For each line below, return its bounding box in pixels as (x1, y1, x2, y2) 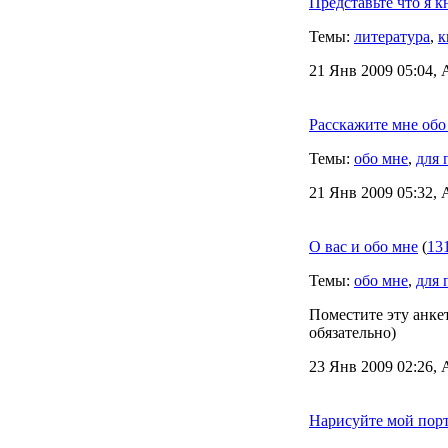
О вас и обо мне (309, 238, 418, 255)
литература (354, 28, 430, 45)
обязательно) (309, 324, 396, 341)
